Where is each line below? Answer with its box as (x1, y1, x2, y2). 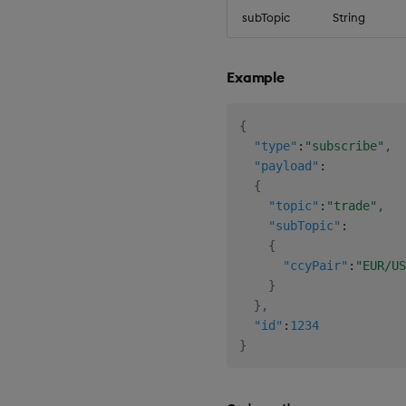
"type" (254, 139, 297, 154)
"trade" (326, 198, 377, 214)
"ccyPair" (283, 258, 348, 274)
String (333, 10, 365, 25)
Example (227, 68, 285, 87)
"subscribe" (304, 139, 384, 154)
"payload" (254, 159, 319, 174)
